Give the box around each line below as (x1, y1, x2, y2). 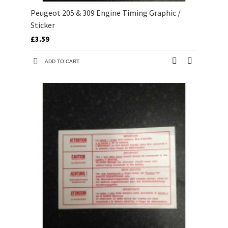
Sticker (31, 20, 55, 31)
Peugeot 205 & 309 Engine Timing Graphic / (31, 8, 181, 18)
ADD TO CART (45, 59, 79, 65)
